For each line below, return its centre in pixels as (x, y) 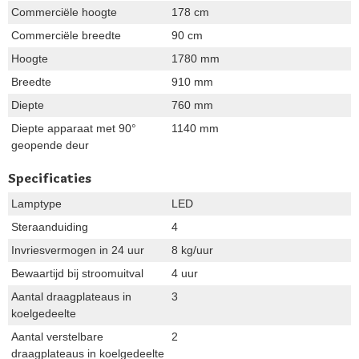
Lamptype (36, 204)
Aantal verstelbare (57, 337)
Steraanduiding (50, 227)
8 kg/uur (192, 250)
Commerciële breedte (66, 35)
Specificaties (50, 178)
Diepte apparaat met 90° (74, 128)
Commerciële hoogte (64, 12)
